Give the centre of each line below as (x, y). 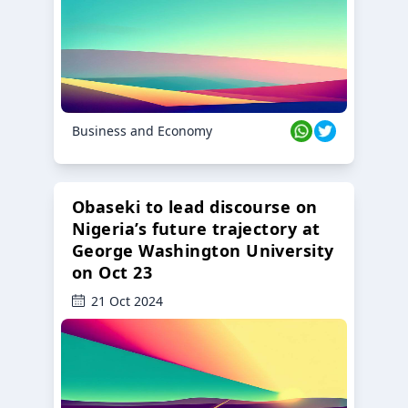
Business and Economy (142, 130)
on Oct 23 (112, 272)
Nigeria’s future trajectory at (196, 228)
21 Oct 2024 (127, 301)
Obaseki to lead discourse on (195, 206)
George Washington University (203, 250)
